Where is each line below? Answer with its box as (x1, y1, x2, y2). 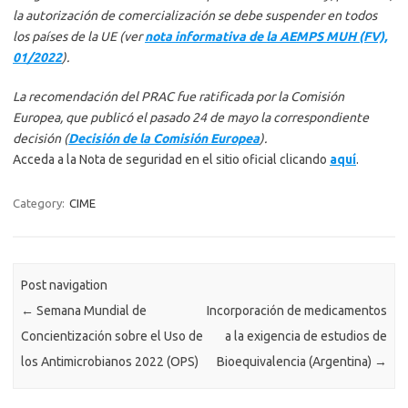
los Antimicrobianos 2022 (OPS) (21, 353, 199, 369)
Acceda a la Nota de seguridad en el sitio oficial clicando (13, 152, 330, 168)
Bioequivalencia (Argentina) (216, 353, 374, 369)
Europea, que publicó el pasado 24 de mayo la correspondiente (13, 110, 369, 126)
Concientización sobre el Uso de (21, 328, 204, 343)
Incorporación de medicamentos (206, 302, 387, 318)
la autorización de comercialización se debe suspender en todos (13, 8, 377, 24)
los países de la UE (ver (13, 29, 145, 45)
